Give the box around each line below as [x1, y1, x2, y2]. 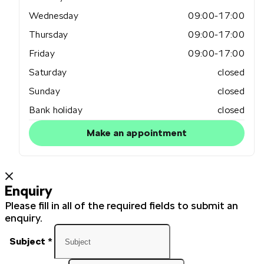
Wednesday [29, 10, 78, 22]
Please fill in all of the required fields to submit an [5, 199, 238, 212]
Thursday [29, 29, 68, 41]
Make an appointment [87, 127, 187, 139]
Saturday [29, 67, 67, 78]
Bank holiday [29, 104, 82, 116]
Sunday [29, 85, 60, 97]
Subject [9, 235, 48, 247]
